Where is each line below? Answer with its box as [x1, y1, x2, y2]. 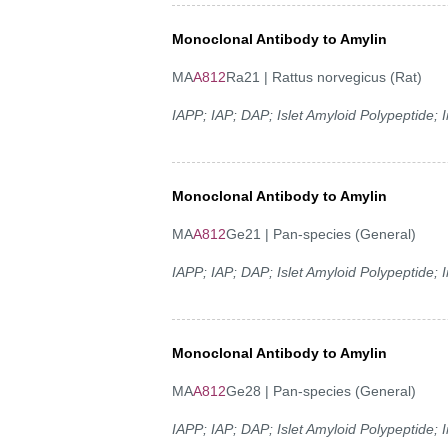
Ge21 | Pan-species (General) [226, 225, 416, 242]
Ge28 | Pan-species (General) [226, 382, 416, 399]
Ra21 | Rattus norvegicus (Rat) [226, 68, 422, 85]
